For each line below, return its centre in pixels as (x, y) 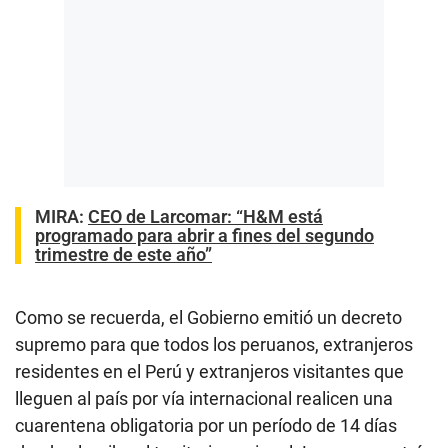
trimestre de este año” (123, 254)
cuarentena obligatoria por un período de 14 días (206, 425)
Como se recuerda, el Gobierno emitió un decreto (208, 317)
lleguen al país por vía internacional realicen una (204, 398)
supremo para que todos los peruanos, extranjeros (214, 344)
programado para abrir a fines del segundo (204, 235)
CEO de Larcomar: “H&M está (205, 216)
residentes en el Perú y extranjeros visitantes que (209, 371)
